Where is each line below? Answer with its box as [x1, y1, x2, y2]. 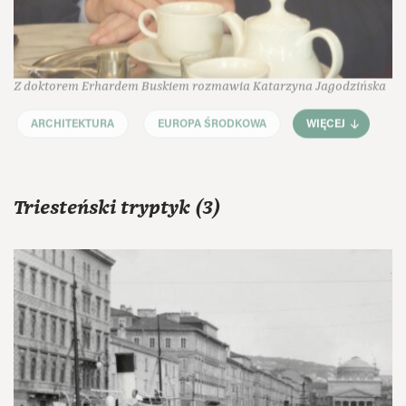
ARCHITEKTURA [31, 113, 114, 125]
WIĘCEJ [306, 114, 346, 126]
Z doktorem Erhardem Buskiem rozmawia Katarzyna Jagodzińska [14, 74, 386, 89]
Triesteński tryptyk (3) [14, 195, 220, 222]
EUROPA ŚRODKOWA [158, 113, 266, 125]
